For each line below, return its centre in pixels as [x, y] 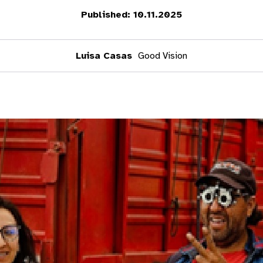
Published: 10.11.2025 [131, 15]
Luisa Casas [104, 56]
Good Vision [161, 56]
